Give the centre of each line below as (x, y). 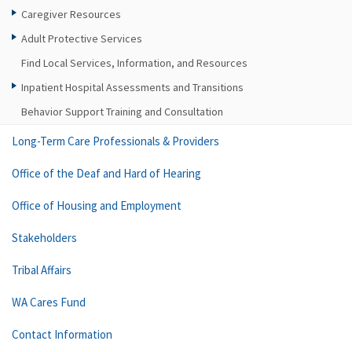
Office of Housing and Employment (97, 205)
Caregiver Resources (71, 14)
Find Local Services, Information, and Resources (134, 63)
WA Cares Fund (49, 302)
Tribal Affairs (42, 270)
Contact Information (62, 334)
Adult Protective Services (82, 38)
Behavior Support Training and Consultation (122, 112)
